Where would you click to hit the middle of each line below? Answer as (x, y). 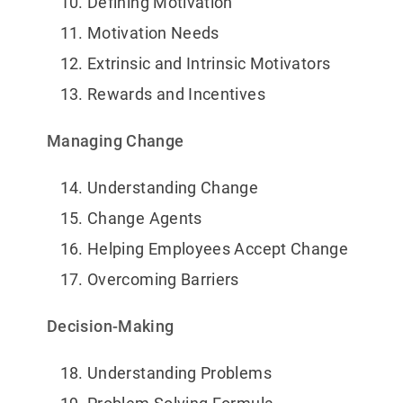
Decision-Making (111, 327)
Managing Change (116, 141)
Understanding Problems (179, 373)
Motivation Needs (153, 33)
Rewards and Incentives (176, 94)
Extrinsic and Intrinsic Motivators (209, 64)
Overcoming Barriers (163, 280)
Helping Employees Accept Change (218, 249)
